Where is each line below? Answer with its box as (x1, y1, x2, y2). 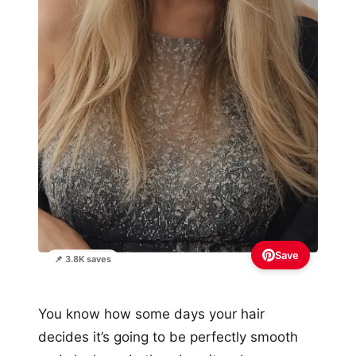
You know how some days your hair (38, 306, 265, 323)
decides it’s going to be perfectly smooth (38, 329, 298, 346)
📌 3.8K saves (54, 253, 111, 265)
